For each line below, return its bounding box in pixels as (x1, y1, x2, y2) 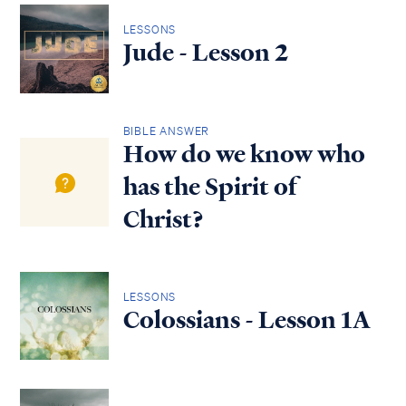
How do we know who (122, 137, 365, 170)
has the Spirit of (122, 169, 297, 203)
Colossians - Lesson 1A (122, 304, 371, 337)
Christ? (122, 202, 204, 236)
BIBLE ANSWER (122, 122, 210, 139)
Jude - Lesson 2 (122, 36, 289, 70)
